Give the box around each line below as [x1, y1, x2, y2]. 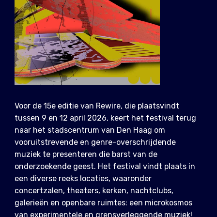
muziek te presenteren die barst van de [15, 150, 157, 159]
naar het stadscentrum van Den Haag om [15, 125, 165, 135]
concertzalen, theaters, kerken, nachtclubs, [15, 186, 173, 196]
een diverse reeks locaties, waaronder [15, 174, 152, 184]
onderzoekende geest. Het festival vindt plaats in [15, 162, 195, 171]
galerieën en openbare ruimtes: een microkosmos [15, 198, 192, 208]
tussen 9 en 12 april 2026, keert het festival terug [15, 113, 196, 123]
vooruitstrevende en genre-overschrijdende [15, 138, 176, 147]
